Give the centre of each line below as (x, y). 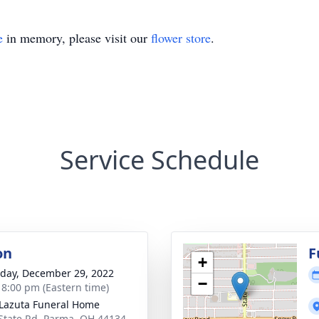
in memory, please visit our (77, 38)
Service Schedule (159, 160)
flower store (181, 38)
